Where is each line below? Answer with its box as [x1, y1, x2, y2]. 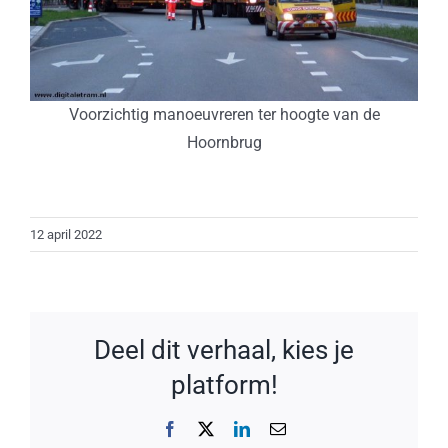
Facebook [177, 420, 239, 437]
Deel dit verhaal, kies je [94, 335, 354, 366]
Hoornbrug [186, 132, 262, 152]
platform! [170, 370, 278, 401]
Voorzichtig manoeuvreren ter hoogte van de [68, 104, 380, 124]
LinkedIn [249, 420, 307, 437]
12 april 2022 [30, 226, 102, 242]
